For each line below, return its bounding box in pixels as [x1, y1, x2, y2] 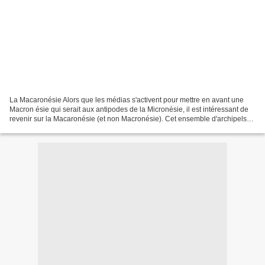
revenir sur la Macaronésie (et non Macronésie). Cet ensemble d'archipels [9, 114, 247, 123]
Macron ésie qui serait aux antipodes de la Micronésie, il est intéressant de [9, 105, 248, 114]
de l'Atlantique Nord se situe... [9, 124, 105, 132]
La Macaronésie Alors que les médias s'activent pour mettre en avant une [9, 95, 244, 104]
